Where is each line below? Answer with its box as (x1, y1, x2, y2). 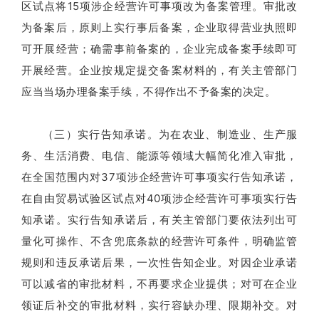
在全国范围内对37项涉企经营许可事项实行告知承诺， (21, 169, 298, 184)
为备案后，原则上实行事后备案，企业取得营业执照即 (21, 20, 298, 34)
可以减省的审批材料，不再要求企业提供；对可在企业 (21, 276, 298, 291)
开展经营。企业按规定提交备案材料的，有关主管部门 (21, 63, 298, 77)
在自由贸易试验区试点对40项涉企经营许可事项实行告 (21, 191, 298, 205)
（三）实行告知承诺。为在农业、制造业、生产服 (43, 127, 298, 141)
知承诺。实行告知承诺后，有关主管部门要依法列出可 (21, 212, 298, 226)
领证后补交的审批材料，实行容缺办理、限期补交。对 (21, 298, 298, 312)
